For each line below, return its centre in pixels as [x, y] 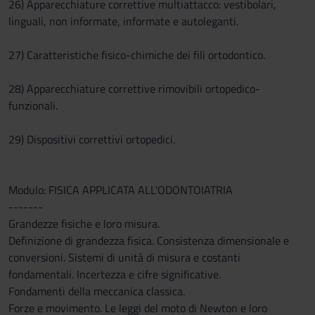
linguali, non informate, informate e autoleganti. [123, 21]
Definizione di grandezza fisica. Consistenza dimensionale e [149, 240]
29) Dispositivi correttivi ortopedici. [92, 139]
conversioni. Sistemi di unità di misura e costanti [124, 257]
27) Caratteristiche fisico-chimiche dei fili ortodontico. [137, 55]
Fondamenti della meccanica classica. [97, 291]
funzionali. [33, 105]
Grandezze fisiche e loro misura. [84, 224]
